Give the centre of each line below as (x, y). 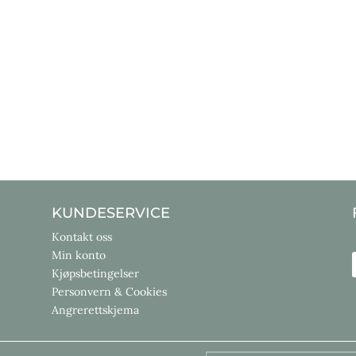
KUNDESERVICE (110, 213)
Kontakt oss (81, 236)
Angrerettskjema (95, 310)
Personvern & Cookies (109, 291)
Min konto (78, 255)
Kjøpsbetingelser (95, 273)
